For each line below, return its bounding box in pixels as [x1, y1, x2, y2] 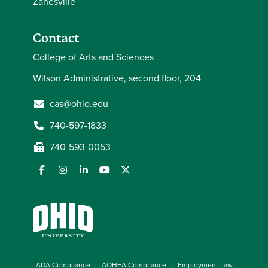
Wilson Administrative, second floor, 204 [33, 71, 201, 85]
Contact [33, 32, 80, 45]
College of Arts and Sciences [33, 50, 154, 64]
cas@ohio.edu [50, 97, 108, 111]
